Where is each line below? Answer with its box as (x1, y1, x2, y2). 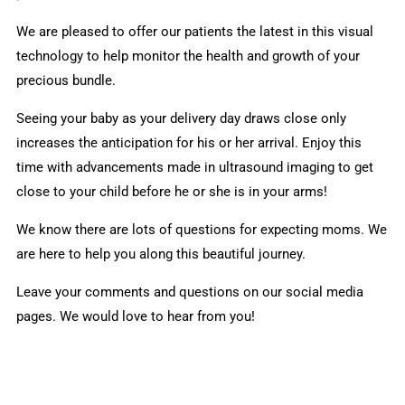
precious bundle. (16, 72, 117, 89)
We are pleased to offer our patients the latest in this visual (16, 24, 374, 41)
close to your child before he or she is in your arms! (16, 184, 328, 201)
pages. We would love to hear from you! (16, 308, 256, 325)
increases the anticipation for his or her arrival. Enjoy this (16, 135, 363, 152)
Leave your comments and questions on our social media (16, 284, 364, 301)
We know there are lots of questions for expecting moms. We (16, 221, 388, 239)
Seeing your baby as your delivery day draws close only (16, 110, 347, 127)
